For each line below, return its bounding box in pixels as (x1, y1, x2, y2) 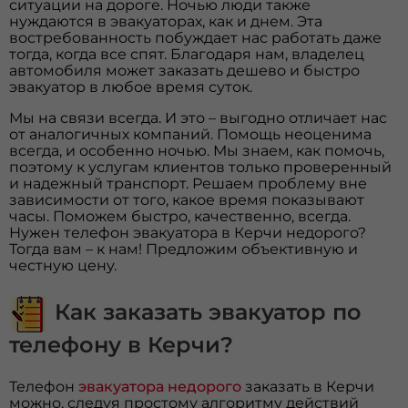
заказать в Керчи (241, 377, 375, 395)
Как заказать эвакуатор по (55, 299, 362, 325)
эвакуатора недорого (78, 377, 242, 395)
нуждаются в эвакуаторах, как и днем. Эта (9, 12, 323, 30)
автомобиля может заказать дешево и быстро (9, 61, 361, 79)
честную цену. (9, 256, 117, 274)
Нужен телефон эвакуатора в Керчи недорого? (9, 223, 367, 241)
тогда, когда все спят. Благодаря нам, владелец (9, 45, 365, 63)
